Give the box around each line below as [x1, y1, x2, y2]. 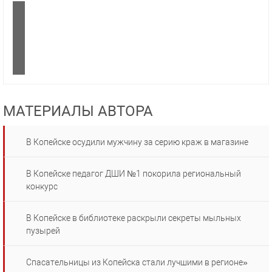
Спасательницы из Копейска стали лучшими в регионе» [26, 257, 248, 268]
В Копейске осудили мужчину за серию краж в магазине [26, 137, 248, 148]
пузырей [26, 226, 60, 236]
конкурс [26, 182, 58, 192]
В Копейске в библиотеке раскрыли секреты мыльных [26, 213, 241, 223]
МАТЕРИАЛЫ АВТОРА [3, 103, 153, 120]
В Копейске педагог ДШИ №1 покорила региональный [26, 169, 241, 179]
